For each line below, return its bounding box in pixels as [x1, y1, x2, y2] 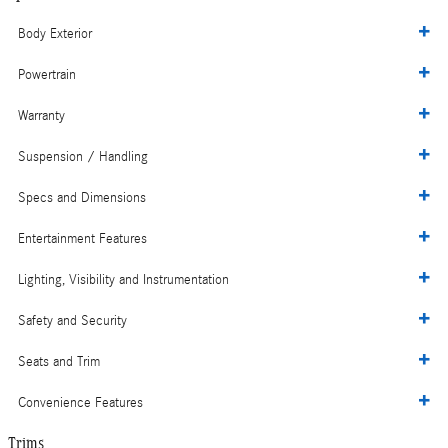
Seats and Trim [18, 354, 100, 371]
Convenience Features [18, 395, 143, 412]
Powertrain [18, 67, 76, 84]
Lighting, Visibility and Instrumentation [18, 272, 229, 289]
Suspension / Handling [18, 149, 148, 166]
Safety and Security [18, 313, 127, 330]
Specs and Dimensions [18, 190, 146, 207]
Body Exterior [18, 26, 92, 43]
